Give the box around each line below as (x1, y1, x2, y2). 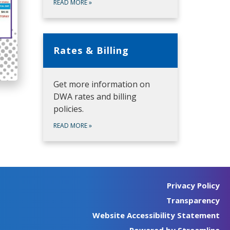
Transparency (166, 195, 220, 205)
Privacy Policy (167, 180, 220, 190)
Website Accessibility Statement (92, 209, 220, 220)
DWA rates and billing (53, 90, 137, 102)
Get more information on (53, 78, 150, 90)
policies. (53, 103, 84, 114)
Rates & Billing (53, 44, 129, 56)
